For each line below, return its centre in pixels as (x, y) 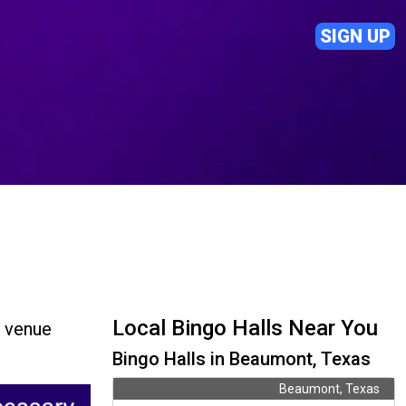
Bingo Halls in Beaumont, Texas (242, 359)
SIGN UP (355, 36)
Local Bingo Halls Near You (245, 328)
